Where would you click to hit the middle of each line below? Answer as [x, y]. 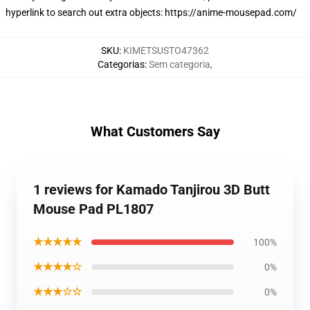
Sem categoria [180, 64]
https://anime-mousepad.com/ [231, 12]
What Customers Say [155, 131]
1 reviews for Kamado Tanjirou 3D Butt [152, 190]
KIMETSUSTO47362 [166, 51]
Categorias [121, 64]
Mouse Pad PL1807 [93, 209]
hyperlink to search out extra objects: [85, 12]
